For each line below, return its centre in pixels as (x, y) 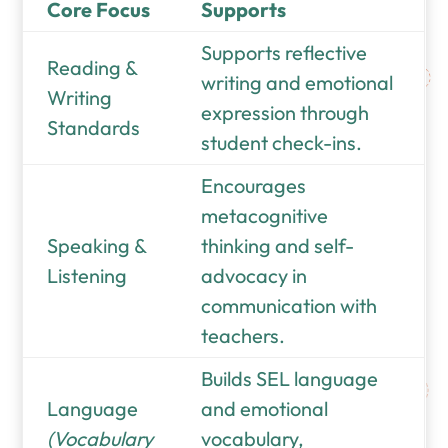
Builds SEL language (290, 379)
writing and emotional (297, 83)
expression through (285, 113)
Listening (87, 276)
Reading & (92, 68)
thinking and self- (278, 246)
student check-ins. (282, 143)
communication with (289, 306)
